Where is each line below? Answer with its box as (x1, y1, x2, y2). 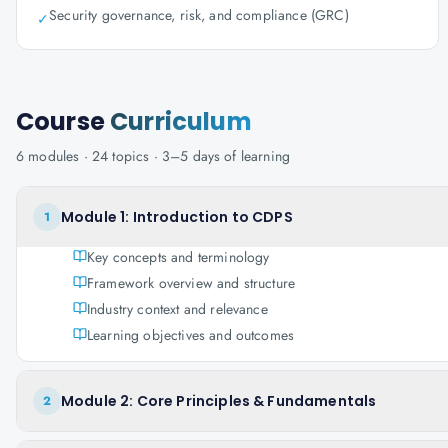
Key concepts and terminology (87, 247, 270, 267)
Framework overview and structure (87, 273, 296, 293)
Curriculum (110, 105, 252, 138)
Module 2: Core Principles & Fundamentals (61, 391, 377, 411)
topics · (108, 146, 162, 166)
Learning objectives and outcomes (87, 325, 295, 345)
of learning (220, 146, 291, 166)
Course (16, 105, 111, 138)
